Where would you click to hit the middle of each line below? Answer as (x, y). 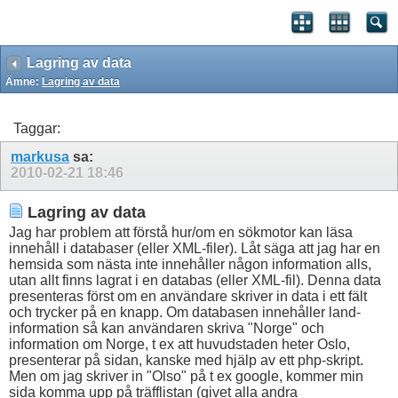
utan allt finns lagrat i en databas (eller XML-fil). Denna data (195, 281)
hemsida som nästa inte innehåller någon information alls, (190, 265)
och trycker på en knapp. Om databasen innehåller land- (185, 313)
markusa (40, 157)
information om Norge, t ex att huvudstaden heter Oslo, (179, 345)
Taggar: (37, 128)
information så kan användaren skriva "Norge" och (167, 329)
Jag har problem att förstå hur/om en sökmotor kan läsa (181, 233)
